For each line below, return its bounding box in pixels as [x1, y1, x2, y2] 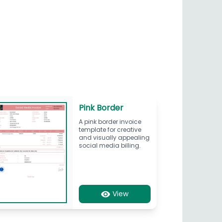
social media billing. [78, 141, 141, 150]
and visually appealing [78, 133, 150, 142]
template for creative [78, 125, 141, 134]
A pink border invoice [78, 117, 141, 126]
